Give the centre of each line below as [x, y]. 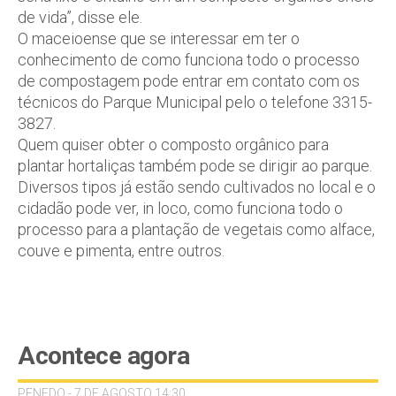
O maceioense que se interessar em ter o [159, 38]
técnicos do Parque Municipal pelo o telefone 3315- [195, 102]
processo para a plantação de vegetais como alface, [196, 229]
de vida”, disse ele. [80, 17]
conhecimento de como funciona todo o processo [189, 59]
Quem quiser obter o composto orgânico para [173, 144]
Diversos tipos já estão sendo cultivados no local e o [197, 187]
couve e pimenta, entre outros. [121, 250]
